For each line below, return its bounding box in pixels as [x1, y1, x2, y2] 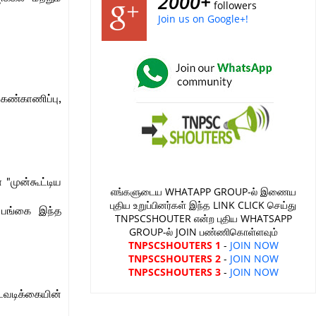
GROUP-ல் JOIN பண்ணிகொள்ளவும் [128, 225, 278, 238]
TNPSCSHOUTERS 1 [128, 238, 221, 252]
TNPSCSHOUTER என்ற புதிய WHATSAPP [114, 212, 292, 225]
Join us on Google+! [158, 12, 248, 25]
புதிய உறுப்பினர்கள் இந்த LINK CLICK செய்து [110, 198, 296, 212]
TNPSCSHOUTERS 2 [128, 252, 221, 265]
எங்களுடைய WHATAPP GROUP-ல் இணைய [110, 185, 296, 198]
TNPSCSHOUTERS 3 [128, 265, 221, 279]
